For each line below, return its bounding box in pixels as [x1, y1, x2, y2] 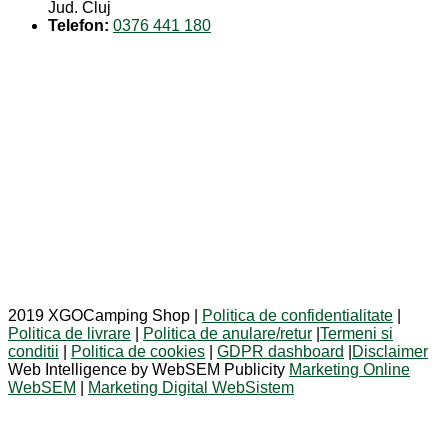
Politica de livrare [8, 325, 131, 342]
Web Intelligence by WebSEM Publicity [8, 361, 289, 378]
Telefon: [48, 17, 109, 34]
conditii [8, 343, 59, 360]
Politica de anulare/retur [143, 325, 312, 342]
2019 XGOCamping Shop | [8, 307, 202, 324]
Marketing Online [289, 361, 410, 378]
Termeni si [320, 325, 393, 342]
